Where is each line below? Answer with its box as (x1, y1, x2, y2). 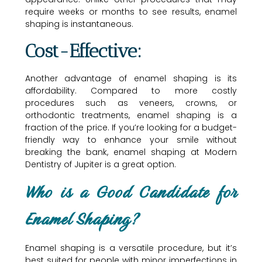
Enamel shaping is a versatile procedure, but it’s (25, 242, 237, 254)
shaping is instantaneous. (25, 18, 133, 30)
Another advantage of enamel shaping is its (25, 72, 237, 84)
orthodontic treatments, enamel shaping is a (25, 109, 237, 121)
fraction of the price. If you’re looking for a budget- (25, 121, 237, 133)
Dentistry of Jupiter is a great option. (25, 158, 176, 170)
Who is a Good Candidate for (25, 178, 237, 207)
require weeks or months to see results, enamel (25, 6, 237, 18)
